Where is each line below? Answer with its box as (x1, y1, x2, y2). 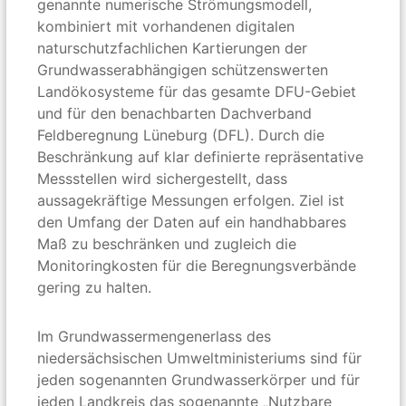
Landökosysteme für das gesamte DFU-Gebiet (37, 82, 357, 101)
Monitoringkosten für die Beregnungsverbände (37, 256, 357, 275)
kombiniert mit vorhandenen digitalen (37, 16, 295, 35)
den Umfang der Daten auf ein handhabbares (37, 212, 347, 231)
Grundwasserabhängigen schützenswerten (37, 60, 329, 79)
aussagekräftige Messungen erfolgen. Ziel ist (37, 190, 345, 209)
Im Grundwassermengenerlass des (37, 326, 272, 345)
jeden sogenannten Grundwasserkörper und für (37, 370, 361, 389)
